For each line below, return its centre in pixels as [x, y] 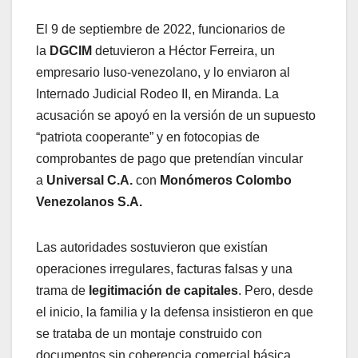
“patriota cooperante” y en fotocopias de [148, 137]
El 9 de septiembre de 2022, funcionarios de [161, 29]
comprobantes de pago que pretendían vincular [169, 158]
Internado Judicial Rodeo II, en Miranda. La [157, 93]
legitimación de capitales [163, 290]
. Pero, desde [276, 290]
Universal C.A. [89, 180]
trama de [62, 290]
